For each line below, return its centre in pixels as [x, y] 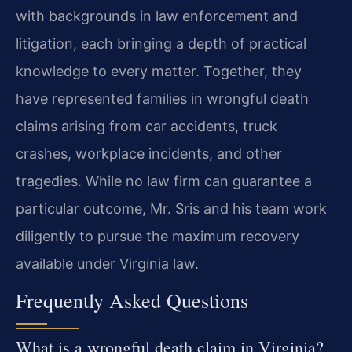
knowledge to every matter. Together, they [159, 71]
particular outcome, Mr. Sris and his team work [171, 209]
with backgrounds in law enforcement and [157, 16]
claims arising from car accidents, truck [147, 126]
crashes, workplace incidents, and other [149, 154]
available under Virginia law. [107, 264]
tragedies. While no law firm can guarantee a [164, 181]
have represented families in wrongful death [162, 99]
